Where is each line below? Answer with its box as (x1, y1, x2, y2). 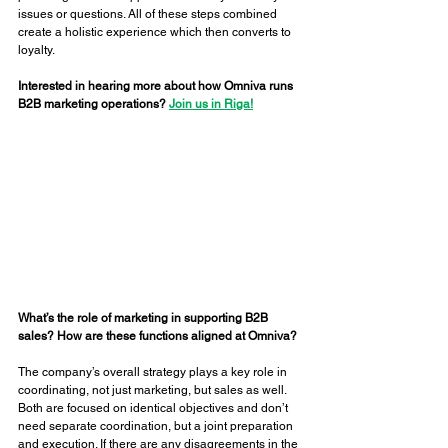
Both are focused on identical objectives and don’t (18, 400, 291, 415)
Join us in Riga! (169, 97, 253, 111)
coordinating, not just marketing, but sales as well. (18, 382, 289, 397)
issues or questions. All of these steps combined (18, 7, 280, 21)
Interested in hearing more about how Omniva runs (18, 79, 296, 93)
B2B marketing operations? (18, 97, 169, 111)
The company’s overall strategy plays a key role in (18, 364, 290, 379)
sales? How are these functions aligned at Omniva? (18, 328, 300, 343)
